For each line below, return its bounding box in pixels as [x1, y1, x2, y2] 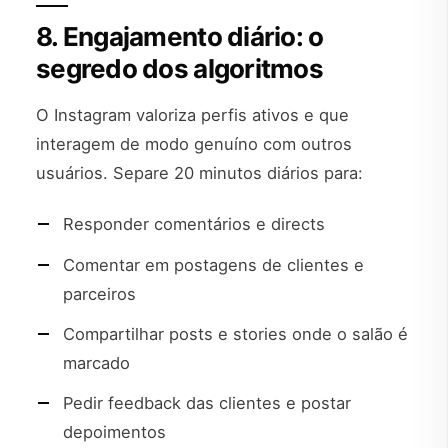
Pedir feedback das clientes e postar [63, 392, 351, 413]
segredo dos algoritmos [36, 53, 323, 85]
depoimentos [63, 421, 166, 442]
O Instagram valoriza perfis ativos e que [36, 105, 349, 126]
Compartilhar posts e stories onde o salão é [63, 323, 408, 344]
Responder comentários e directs [63, 214, 325, 235]
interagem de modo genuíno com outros [36, 134, 352, 155]
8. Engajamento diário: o [36, 21, 324, 53]
